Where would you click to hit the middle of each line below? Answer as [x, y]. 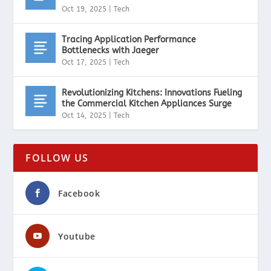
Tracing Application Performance [129, 39]
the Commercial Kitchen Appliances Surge [147, 103]
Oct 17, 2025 [84, 62]
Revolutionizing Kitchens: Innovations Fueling [152, 93]
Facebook [79, 193]
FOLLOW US [57, 158]
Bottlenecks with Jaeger [111, 50]
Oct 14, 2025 [84, 115]
